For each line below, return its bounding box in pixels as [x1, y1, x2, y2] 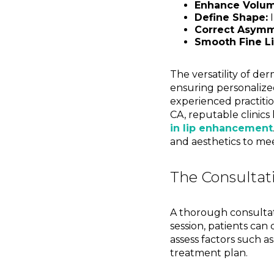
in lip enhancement [169, 122, 273, 135]
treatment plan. [169, 247, 248, 259]
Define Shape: [194, 12, 268, 24]
